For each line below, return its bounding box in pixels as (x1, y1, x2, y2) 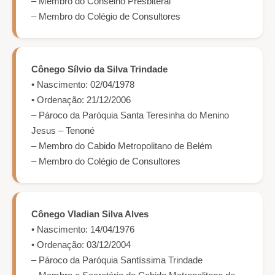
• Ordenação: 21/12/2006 (31, 95, 131, 106)
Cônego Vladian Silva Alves (31, 209, 149, 220)
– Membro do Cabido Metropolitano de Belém (31, 141, 212, 152)
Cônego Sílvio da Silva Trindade (31, 64, 168, 75)
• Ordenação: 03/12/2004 (31, 239, 131, 250)
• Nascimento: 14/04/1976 (31, 224, 134, 235)
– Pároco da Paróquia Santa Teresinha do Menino (31, 110, 229, 121)
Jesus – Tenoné (31, 125, 95, 136)
